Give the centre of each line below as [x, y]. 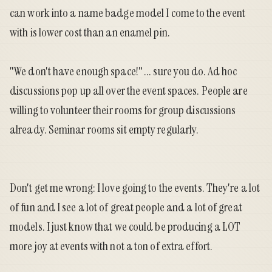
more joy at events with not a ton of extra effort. [111, 246]
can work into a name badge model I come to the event [128, 13]
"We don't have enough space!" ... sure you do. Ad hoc [124, 71]
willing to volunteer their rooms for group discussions [123, 110]
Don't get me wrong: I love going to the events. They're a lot [135, 188]
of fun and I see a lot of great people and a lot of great [126, 207]
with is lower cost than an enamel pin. [90, 32]
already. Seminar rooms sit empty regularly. [104, 130]
